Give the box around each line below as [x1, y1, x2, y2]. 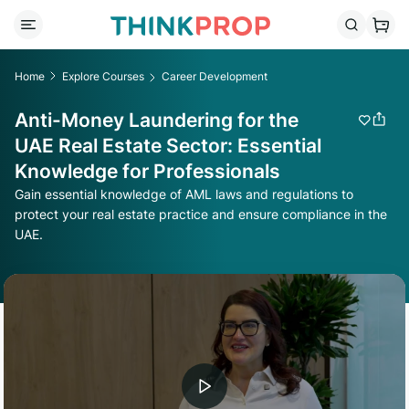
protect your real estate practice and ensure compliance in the [15, 206, 387, 222]
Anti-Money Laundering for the [15, 109, 299, 131]
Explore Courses [62, 68, 144, 83]
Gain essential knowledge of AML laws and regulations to [15, 186, 353, 202]
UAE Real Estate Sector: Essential [15, 134, 321, 157]
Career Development [162, 68, 267, 83]
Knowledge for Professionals [15, 160, 280, 183]
